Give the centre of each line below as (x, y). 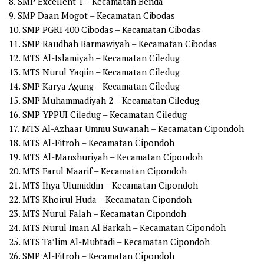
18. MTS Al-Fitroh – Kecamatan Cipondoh (92, 143)
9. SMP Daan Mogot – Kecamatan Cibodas (92, 16)
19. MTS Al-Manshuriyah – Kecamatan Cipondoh (106, 157)
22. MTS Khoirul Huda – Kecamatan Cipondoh (100, 199)
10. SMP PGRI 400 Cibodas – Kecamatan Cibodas (105, 30)
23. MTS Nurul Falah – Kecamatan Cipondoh (98, 214)
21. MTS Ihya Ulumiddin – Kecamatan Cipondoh (103, 185)
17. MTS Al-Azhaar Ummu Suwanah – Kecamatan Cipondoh (126, 129)
